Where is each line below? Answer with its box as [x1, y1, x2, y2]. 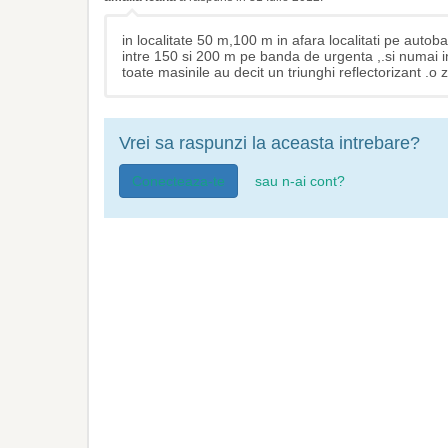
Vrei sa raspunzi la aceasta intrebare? [119, 133, 420, 153]
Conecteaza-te [132, 173, 225, 189]
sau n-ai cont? [255, 173, 345, 189]
